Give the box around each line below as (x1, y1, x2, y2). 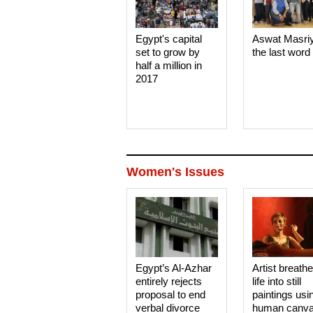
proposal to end (136, 289, 206, 300)
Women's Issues (126, 165, 224, 179)
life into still (252, 275, 302, 287)
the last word (252, 46, 311, 58)
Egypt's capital (136, 33, 203, 45)
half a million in (136, 59, 203, 71)
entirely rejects (136, 275, 203, 287)
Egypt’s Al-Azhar (136, 262, 212, 274)
